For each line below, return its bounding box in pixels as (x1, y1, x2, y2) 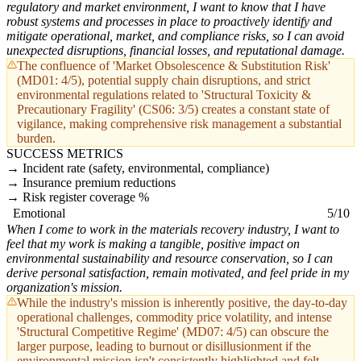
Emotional (13, 206, 65, 221)
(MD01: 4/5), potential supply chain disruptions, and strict (17, 73, 310, 88)
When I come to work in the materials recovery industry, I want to (6, 222, 339, 237)
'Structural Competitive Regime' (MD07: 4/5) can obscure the (17, 325, 329, 339)
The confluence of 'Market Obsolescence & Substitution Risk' (17, 59, 330, 73)
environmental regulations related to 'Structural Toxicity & (17, 88, 311, 102)
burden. (17, 131, 56, 146)
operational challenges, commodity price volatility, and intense (17, 310, 332, 325)
